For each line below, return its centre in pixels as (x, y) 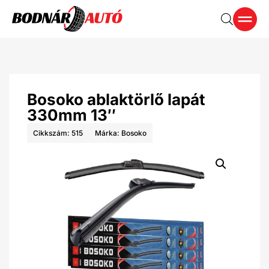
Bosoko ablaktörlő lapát (116, 99)
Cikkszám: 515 (58, 133)
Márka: (108, 133)
